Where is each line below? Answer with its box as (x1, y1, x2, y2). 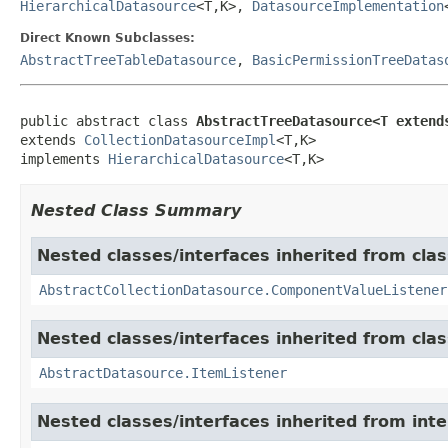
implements (20, 150, 108, 167)
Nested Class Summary (31, 200, 241, 220)
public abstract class (20, 112, 196, 129)
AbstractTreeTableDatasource (20, 51, 236, 68)
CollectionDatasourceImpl (84, 131, 276, 148)
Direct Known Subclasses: (20, 30, 195, 45)
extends (20, 131, 84, 148)
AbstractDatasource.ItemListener (39, 364, 287, 381)
